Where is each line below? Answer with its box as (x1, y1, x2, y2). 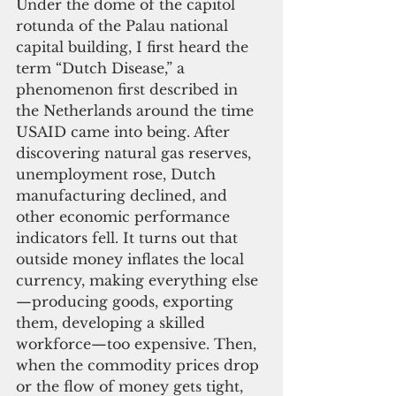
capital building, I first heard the (16, 37, 253, 56)
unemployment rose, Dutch (16, 164, 220, 183)
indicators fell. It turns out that (16, 228, 242, 247)
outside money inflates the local (16, 249, 248, 268)
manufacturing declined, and (16, 186, 232, 204)
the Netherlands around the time (16, 101, 258, 119)
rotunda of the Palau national (16, 16, 232, 34)
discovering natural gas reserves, (16, 143, 255, 162)
